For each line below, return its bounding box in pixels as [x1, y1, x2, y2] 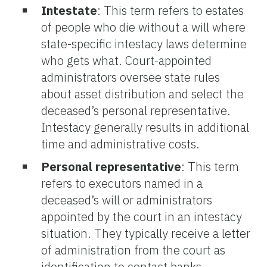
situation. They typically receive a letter [41, 225, 250, 241]
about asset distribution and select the [41, 85, 244, 102]
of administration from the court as [41, 241, 225, 258]
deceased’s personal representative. [41, 102, 231, 119]
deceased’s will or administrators [41, 191, 212, 208]
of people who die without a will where [41, 18, 246, 35]
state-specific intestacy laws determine [41, 35, 247, 52]
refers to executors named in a [41, 175, 203, 191]
